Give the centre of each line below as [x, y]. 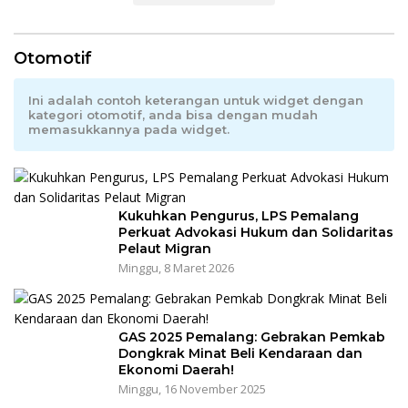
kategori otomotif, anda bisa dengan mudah [173, 115]
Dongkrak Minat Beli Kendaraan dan [240, 354]
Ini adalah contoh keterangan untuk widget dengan [196, 101]
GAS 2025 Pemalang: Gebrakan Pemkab [252, 337]
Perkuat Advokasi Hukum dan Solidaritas [256, 233]
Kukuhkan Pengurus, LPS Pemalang [239, 216]
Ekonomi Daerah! [176, 370]
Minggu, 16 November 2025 [192, 389]
